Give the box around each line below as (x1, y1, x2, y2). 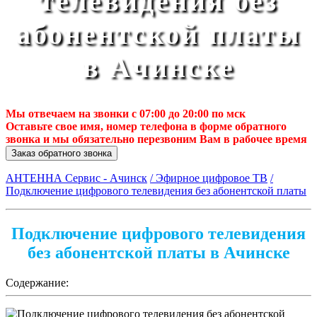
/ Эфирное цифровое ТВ (150, 172, 267, 185)
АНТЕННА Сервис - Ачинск (6, 172, 147, 185)
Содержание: (6, 277, 69, 289)
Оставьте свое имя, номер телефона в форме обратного (6, 120, 287, 133)
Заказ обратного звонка (11, 148, 112, 159)
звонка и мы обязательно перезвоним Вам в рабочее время (6, 133, 307, 146)
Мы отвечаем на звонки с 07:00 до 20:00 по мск (6, 108, 246, 120)
